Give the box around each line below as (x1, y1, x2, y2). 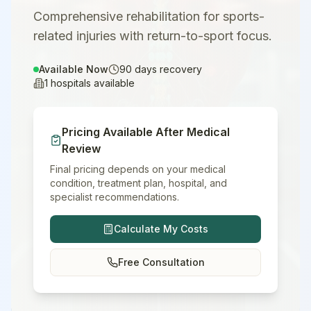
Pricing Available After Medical (62, 125, 230, 139)
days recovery (132, 63, 202, 75)
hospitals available (48, 77, 135, 89)
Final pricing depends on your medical (50, 163, 226, 175)
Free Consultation (117, 256, 205, 268)
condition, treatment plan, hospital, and (50, 177, 227, 189)
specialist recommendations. (50, 191, 179, 203)
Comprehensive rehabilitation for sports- (33, 9, 264, 24)
